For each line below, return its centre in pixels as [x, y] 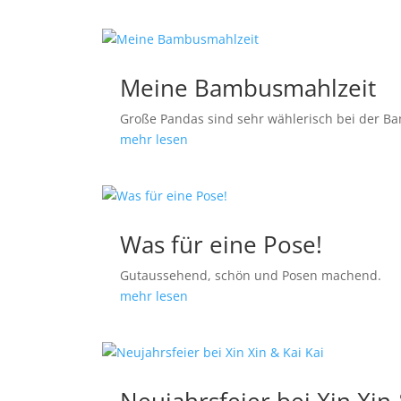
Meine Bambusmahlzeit [248, 88]
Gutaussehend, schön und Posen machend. [251, 276]
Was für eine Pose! [222, 245]
